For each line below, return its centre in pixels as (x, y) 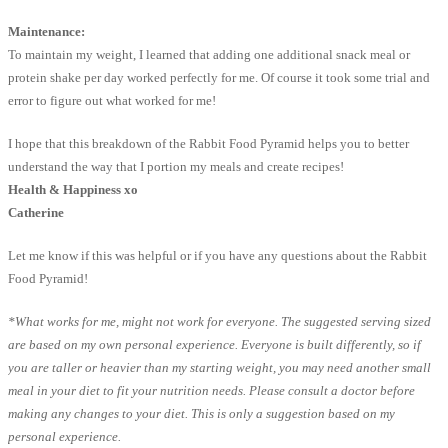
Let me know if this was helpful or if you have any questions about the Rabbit (217, 256)
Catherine (36, 213)
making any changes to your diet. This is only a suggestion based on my (201, 414)
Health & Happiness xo (73, 190)
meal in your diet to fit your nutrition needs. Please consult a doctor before (211, 391)
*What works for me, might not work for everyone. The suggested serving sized (219, 322)
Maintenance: (46, 32)
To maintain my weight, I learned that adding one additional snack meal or (209, 55)
